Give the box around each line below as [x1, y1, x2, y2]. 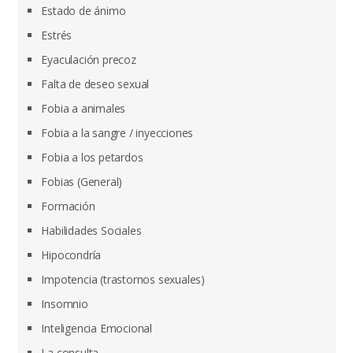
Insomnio [41, 296, 88, 312]
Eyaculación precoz [41, 52, 136, 68]
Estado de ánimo [41, 3, 126, 19]
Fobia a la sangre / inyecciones [41, 125, 194, 141]
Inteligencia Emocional [41, 321, 153, 336]
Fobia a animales [41, 101, 126, 117]
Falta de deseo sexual [41, 76, 150, 92]
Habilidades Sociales [41, 223, 142, 239]
